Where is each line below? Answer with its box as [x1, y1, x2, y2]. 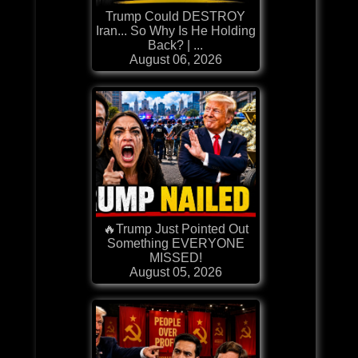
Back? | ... [148, 38, 204, 52]
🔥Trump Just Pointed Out [102, 221, 249, 236]
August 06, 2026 [129, 52, 222, 66]
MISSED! [149, 250, 202, 265]
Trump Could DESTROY [105, 9, 246, 23]
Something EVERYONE [106, 236, 245, 250]
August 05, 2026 [129, 265, 222, 279]
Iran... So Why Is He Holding [95, 23, 256, 38]
